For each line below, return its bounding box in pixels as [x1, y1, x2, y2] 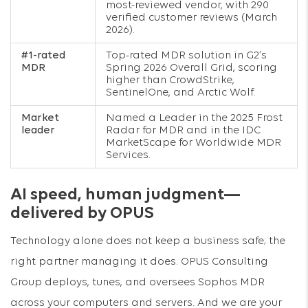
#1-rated [21, 50, 65, 61]
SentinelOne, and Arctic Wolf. [106, 87, 256, 98]
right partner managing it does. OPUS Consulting [10, 256, 268, 267]
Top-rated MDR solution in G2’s [106, 50, 267, 61]
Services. [106, 150, 151, 161]
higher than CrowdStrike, [106, 75, 234, 86]
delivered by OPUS [10, 205, 154, 222]
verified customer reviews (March [106, 12, 277, 23]
